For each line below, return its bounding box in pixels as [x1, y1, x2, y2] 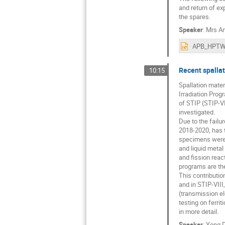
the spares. [178, 12, 210, 22]
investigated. [178, 107, 215, 117]
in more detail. [178, 207, 218, 216]
